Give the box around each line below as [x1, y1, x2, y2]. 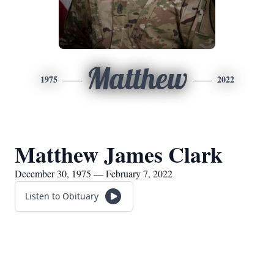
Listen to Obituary [25, 190, 98, 202]
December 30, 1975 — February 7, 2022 [15, 167, 172, 180]
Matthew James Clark [15, 138, 223, 170]
